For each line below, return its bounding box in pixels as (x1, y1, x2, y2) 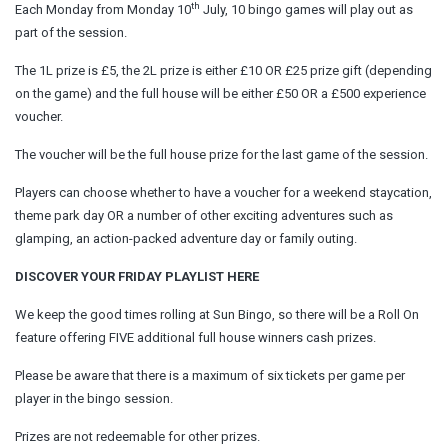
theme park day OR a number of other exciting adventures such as (15, 207, 393, 223)
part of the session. (15, 24, 127, 40)
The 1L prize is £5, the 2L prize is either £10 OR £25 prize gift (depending (15, 62, 432, 78)
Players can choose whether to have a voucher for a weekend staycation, (15, 184, 432, 200)
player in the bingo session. (15, 390, 173, 406)
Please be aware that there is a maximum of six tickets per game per (15, 367, 405, 383)
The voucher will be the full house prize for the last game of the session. (15, 146, 428, 162)
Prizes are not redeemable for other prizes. (15, 428, 260, 444)
